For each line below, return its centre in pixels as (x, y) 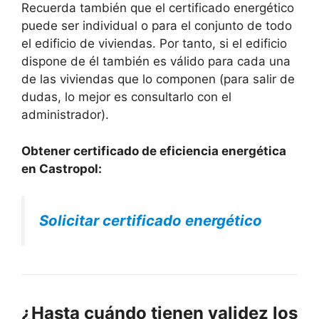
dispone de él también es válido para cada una (156, 62)
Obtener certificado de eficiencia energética (154, 151)
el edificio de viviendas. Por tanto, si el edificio (154, 44)
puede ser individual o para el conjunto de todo (157, 26)
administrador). (65, 115)
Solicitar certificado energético (151, 221)
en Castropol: (62, 168)
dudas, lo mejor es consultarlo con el (126, 97)
